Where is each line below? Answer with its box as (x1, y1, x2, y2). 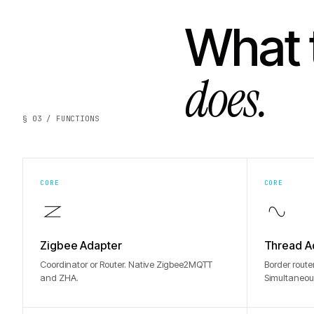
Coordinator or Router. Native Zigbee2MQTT (40, 259, 212, 270)
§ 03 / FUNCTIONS (22, 114, 100, 123)
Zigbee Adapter (40, 238, 122, 252)
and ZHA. (40, 272, 78, 283)
